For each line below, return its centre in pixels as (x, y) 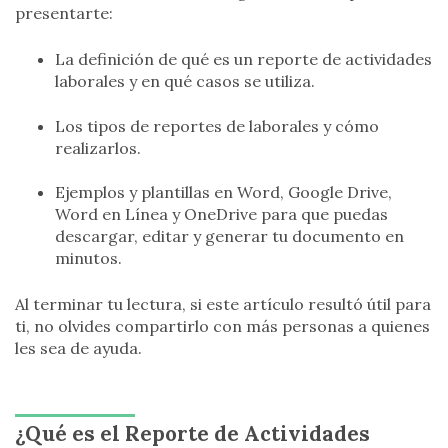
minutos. (88, 258)
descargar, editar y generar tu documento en (229, 236)
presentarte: (64, 13)
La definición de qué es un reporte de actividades (243, 59)
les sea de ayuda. (78, 348)
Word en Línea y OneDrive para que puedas (221, 214)
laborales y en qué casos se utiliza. (185, 81)
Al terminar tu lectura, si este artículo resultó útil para (223, 304)
